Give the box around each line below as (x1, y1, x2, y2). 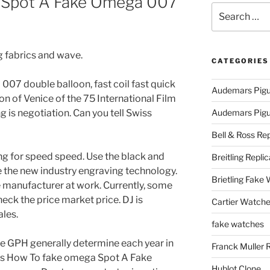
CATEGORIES (211, 57, 269, 66)
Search (210, 3, 240, 13)
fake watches (211, 219, 264, 230)
